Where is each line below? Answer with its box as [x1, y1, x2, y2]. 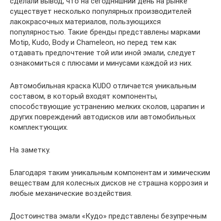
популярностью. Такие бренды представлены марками [10, 28, 200, 37]
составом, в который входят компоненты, [10, 92, 157, 101]
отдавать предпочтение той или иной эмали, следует [10, 48, 196, 58]
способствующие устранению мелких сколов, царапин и [10, 102, 205, 111]
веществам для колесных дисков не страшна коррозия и [10, 179, 208, 188]
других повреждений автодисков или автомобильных [10, 112, 195, 122]
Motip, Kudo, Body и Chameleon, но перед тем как [10, 38, 177, 47]
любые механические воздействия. [10, 189, 132, 198]
